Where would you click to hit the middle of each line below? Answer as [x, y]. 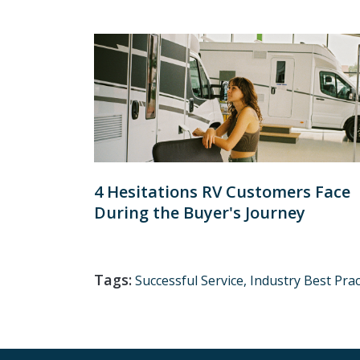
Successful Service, [192, 280]
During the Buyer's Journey [200, 212]
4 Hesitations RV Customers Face [222, 191]
